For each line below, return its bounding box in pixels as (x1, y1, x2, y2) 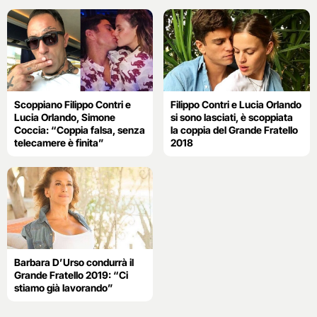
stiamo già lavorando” (14, 282, 113, 294)
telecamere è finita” (14, 136, 104, 149)
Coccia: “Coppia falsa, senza (14, 123, 145, 136)
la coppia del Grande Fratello (171, 123, 299, 136)
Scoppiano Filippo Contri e (14, 98, 131, 110)
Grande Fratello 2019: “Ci (14, 269, 128, 282)
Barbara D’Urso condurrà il (14, 256, 134, 269)
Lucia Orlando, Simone (14, 110, 115, 123)
